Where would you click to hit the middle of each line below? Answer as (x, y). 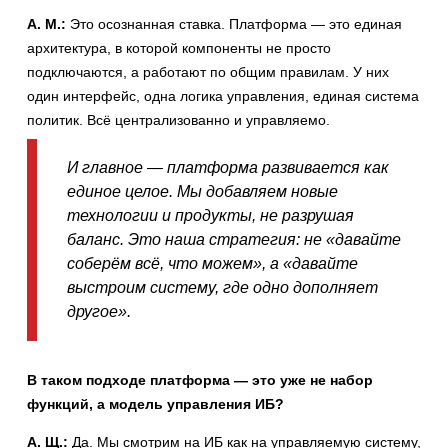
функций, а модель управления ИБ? (155, 404)
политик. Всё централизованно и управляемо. (178, 119)
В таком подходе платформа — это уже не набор (200, 380)
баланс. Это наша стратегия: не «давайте (234, 239)
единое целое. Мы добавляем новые (202, 191)
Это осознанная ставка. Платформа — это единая (234, 23)
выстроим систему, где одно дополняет (222, 287)
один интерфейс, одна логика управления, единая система (223, 95)
